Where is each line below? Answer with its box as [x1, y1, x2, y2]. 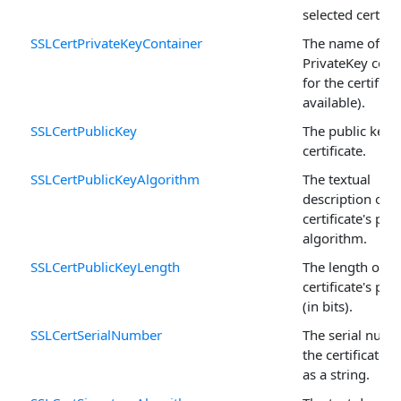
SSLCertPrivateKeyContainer [30, 33, 202, 52]
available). [303, 92, 365, 111]
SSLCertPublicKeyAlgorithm [30, 169, 200, 188]
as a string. [303, 364, 370, 383]
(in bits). [303, 296, 353, 315]
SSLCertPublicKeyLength [30, 257, 180, 276]
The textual [303, 169, 371, 188]
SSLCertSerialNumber [30, 325, 162, 344]
